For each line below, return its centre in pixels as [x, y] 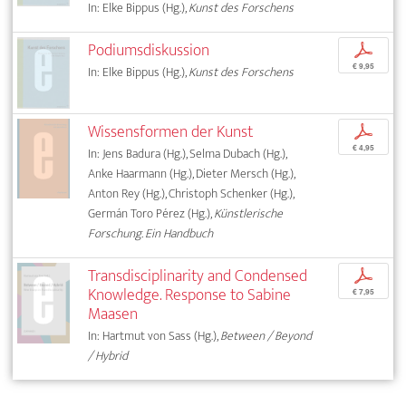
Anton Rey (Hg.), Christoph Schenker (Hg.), [191, 193]
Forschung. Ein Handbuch [151, 233]
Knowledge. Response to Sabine [190, 295]
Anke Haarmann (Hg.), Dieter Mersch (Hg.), [192, 173]
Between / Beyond [266, 335]
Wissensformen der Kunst [171, 131]
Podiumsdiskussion [149, 50]
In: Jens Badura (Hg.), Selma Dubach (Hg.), [188, 153]
